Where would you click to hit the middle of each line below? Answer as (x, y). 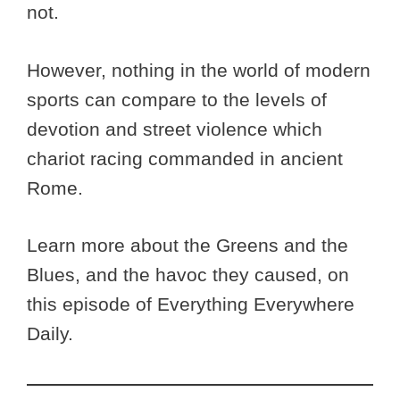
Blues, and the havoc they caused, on (188, 275)
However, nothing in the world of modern (199, 70)
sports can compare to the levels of (177, 99)
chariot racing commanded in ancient (185, 158)
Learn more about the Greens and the (187, 246)
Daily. (50, 334)
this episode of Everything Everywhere (191, 304)
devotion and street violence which (175, 129)
